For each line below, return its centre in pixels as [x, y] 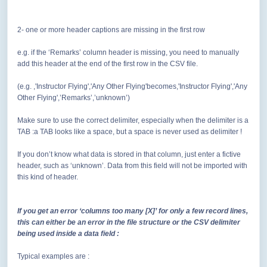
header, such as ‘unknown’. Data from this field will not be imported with [132, 166]
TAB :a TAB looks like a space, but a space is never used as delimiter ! [130, 132]
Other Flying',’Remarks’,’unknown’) [74, 98]
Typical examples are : [53, 257]
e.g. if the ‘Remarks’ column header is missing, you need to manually [128, 53]
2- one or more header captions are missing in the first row [111, 30]
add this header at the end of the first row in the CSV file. [108, 64]
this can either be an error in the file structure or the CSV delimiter [129, 223]
